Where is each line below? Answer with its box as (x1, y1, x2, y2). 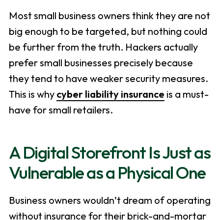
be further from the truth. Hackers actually (8, 41, 198, 54)
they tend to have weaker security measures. (8, 72, 208, 85)
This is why (8, 88, 56, 101)
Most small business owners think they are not (8, 9, 210, 22)
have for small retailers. (8, 104, 113, 116)
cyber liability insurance (56, 88, 165, 101)
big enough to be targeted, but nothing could (8, 25, 207, 38)
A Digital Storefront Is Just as (8, 141, 211, 164)
